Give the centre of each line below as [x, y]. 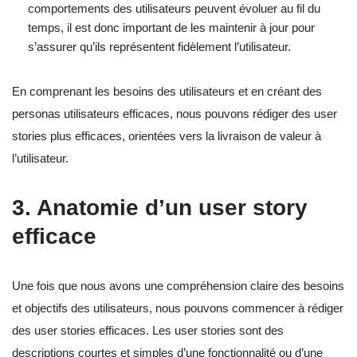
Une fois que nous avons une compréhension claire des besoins [178, 286]
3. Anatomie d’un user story [160, 208]
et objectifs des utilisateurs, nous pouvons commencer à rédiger [178, 308]
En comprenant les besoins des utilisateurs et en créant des [167, 92]
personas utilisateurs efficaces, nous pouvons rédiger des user [175, 114]
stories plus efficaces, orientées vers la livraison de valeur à [167, 136]
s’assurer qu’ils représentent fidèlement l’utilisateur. [159, 47]
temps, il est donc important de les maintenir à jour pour [171, 28]
